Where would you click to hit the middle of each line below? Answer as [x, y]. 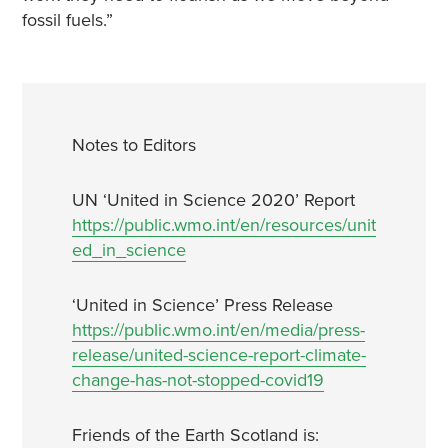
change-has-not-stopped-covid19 [197, 380]
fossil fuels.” [67, 20]
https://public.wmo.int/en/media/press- [218, 330]
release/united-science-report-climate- [218, 355]
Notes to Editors [133, 145]
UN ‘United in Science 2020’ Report [213, 200]
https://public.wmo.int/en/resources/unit [223, 225]
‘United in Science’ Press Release [202, 305]
